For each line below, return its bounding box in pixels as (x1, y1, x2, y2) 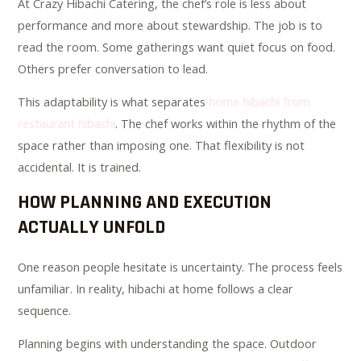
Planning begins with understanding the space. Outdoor (18, 335, 317, 352)
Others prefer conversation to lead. (18, 60, 209, 77)
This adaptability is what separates (18, 93, 210, 110)
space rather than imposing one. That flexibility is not (18, 137, 305, 154)
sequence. (18, 301, 72, 318)
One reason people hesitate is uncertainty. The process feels (18, 258, 343, 275)
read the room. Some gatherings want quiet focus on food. (18, 38, 336, 55)
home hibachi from (209, 93, 310, 110)
